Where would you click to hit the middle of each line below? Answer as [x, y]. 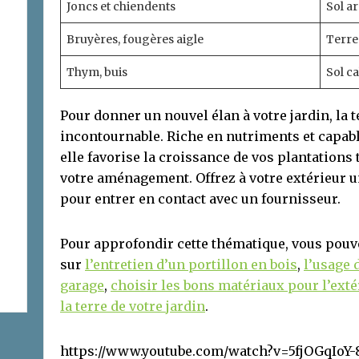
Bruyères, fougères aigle [135, 39]
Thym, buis [97, 72]
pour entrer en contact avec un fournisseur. [200, 198]
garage [82, 285]
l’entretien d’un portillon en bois [191, 264]
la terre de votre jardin [133, 306]
